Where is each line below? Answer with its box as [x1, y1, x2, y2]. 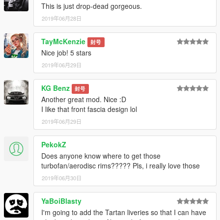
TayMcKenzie [41, 36, 85, 47]
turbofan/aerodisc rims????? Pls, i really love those [41, 161, 200, 171]
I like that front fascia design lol [41, 104, 137, 114]
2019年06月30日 [42, 174, 82, 182]
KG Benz [41, 83, 70, 93]
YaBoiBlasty [41, 196, 82, 206]
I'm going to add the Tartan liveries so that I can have [41, 207, 206, 218]
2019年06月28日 [42, 14, 82, 23]
